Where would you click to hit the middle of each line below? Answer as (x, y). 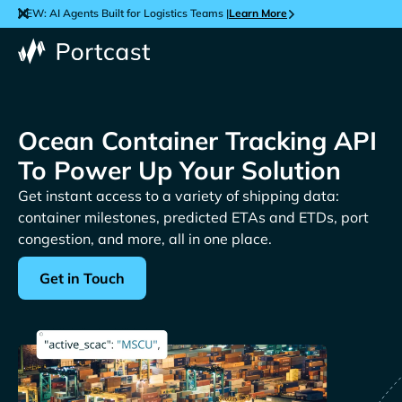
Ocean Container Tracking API (197, 140)
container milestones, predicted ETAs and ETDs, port (193, 217)
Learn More (258, 13)
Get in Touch (82, 278)
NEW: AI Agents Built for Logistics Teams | (123, 13)
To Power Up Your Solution (179, 170)
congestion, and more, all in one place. (145, 238)
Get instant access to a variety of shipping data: (179, 195)
